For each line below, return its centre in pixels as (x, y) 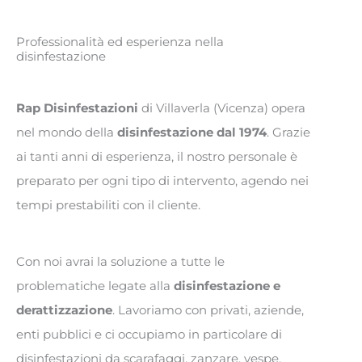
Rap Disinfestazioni (77, 109)
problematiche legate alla (95, 286)
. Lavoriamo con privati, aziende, (208, 311)
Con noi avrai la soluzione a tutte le (120, 262)
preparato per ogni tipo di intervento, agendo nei (162, 181)
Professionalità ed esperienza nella (120, 42)
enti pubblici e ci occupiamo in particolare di (149, 335)
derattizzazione (64, 311)
